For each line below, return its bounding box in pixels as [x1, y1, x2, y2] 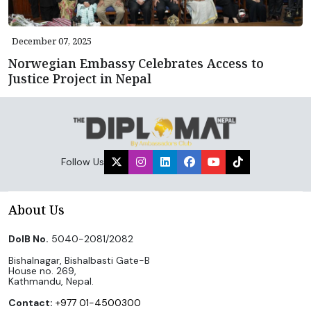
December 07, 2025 [12, 35, 92, 48]
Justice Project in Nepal [8, 70, 151, 87]
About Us [8, 201, 65, 218]
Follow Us [61, 155, 104, 168]
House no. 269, [8, 264, 76, 277]
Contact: [8, 296, 53, 309]
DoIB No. [8, 232, 49, 245]
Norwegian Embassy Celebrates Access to [8, 55, 264, 72]
